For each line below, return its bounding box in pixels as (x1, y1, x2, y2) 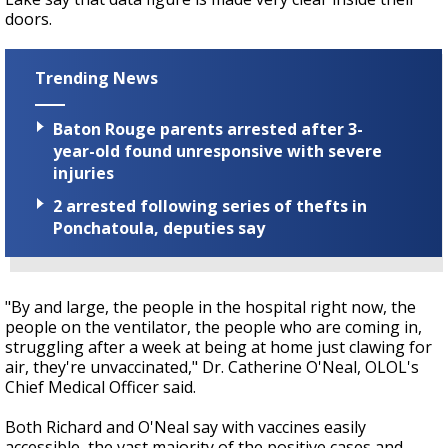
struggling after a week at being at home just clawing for (5, 335, 432, 358)
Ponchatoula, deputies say (53, 216, 265, 239)
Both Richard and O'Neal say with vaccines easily (5, 415, 366, 438)
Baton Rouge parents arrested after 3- (53, 117, 363, 140)
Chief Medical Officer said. (5, 375, 196, 398)
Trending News (35, 67, 158, 90)
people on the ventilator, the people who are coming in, (5, 315, 422, 338)
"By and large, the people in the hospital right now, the (5, 295, 416, 318)
